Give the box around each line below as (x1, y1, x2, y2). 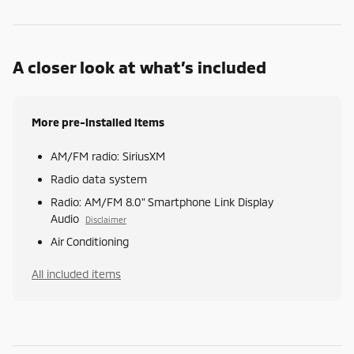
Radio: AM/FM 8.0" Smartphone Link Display (51, 195, 273, 209)
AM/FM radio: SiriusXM (51, 149, 165, 164)
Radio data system (51, 172, 147, 186)
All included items (32, 267, 121, 281)
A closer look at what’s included (13, 57, 266, 77)
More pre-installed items (32, 115, 164, 130)
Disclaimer (85, 214, 126, 225)
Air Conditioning (51, 235, 129, 249)
